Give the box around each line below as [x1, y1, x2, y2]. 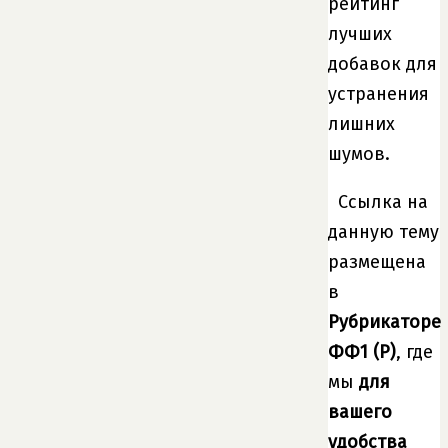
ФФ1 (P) [328, 340, 396, 363]
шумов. [328, 142, 390, 165]
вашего [328, 400, 392, 423]
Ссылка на [338, 190, 428, 213]
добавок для [328, 52, 437, 75]
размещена [328, 250, 426, 273]
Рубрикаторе [328, 310, 441, 333]
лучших [328, 22, 392, 45]
